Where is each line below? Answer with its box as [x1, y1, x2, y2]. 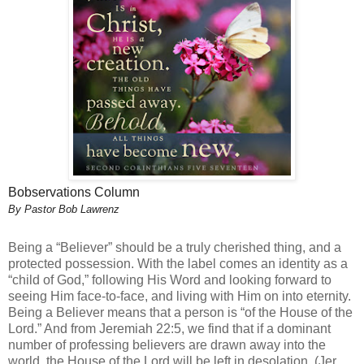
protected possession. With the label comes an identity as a [8, 256, 348, 271]
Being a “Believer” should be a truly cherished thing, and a [8, 240, 341, 254]
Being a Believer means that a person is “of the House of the [8, 305, 353, 319]
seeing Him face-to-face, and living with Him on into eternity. [8, 288, 351, 303]
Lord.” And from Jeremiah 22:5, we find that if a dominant [8, 321, 331, 336]
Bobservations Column [8, 185, 140, 200]
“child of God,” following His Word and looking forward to [8, 272, 331, 287]
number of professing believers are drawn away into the [8, 337, 326, 352]
